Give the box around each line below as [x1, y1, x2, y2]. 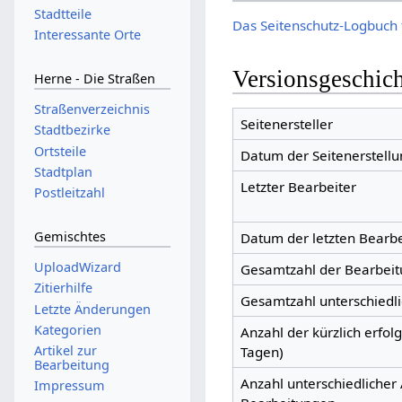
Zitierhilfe [33, 279, 92, 297]
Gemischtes [33, 227, 106, 245]
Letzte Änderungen [33, 300, 151, 318]
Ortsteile [33, 142, 86, 160]
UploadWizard [33, 258, 121, 276]
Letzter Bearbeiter [240, 178, 356, 197]
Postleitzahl [33, 184, 105, 202]
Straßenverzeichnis [33, 100, 150, 118]
